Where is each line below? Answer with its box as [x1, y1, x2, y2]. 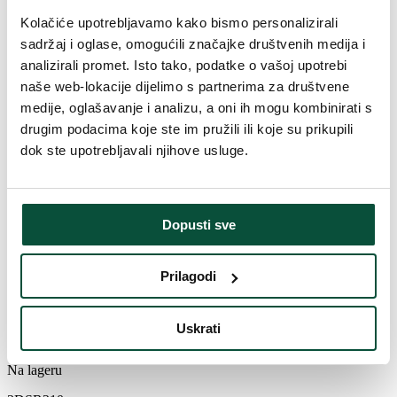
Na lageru [7, 362, 62, 378]
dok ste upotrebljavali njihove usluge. [20, 142, 248, 158]
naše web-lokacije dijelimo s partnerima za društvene [20, 78, 349, 94]
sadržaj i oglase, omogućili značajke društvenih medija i [20, 35, 365, 51]
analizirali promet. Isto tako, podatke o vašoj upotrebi [20, 57, 347, 73]
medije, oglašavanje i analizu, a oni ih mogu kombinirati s [20, 99, 372, 115]
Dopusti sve [161, 216, 236, 232]
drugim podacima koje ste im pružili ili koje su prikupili [20, 121, 354, 136]
